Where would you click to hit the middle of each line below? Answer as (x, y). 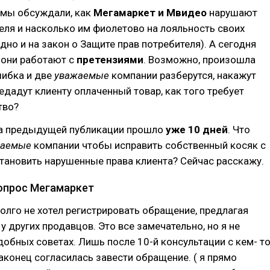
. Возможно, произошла (199, 60)
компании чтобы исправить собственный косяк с (149, 145)
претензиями (110, 60)
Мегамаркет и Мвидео (150, 13)
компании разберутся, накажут (183, 75)
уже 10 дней (197, 130)
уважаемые (82, 75)
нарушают (232, 13)
